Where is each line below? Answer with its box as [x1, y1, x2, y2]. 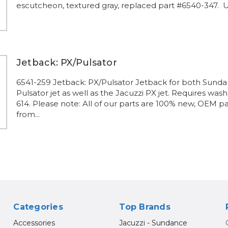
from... [16, 109, 40, 119]
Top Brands [119, 202, 170, 212]
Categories [13, 202, 63, 212]
